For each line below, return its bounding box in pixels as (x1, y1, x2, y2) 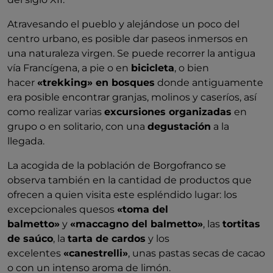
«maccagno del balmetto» (70, 218, 203, 230)
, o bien (174, 62, 209, 74)
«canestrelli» (63, 247, 128, 259)
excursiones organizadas (104, 106, 232, 118)
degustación (147, 121, 211, 132)
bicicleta (131, 62, 174, 74)
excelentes (7, 247, 63, 259)
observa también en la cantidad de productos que (7, 174, 252, 186)
